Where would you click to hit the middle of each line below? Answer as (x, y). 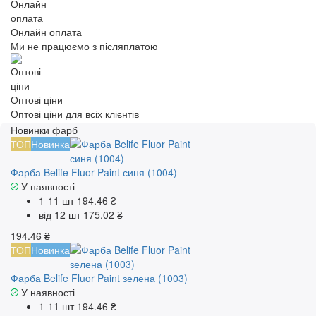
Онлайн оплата (46, 32)
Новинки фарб (44, 130)
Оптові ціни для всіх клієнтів (75, 114)
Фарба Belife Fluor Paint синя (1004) (94, 172)
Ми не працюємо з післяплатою (84, 46)
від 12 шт (61, 215)
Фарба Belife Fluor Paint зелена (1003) (99, 278)
